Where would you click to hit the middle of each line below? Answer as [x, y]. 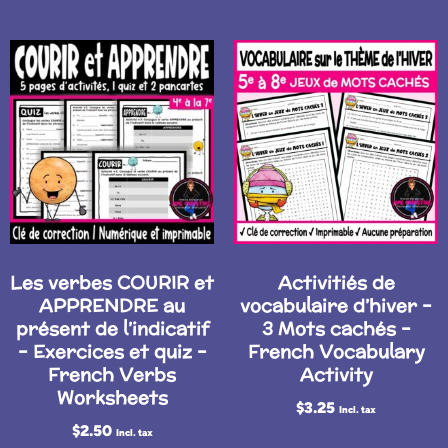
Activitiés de [336, 282]
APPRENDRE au [112, 305]
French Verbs [112, 374]
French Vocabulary [336, 351]
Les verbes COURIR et [112, 282]
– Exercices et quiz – [112, 351]
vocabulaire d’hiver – [336, 305]
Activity [336, 374]
